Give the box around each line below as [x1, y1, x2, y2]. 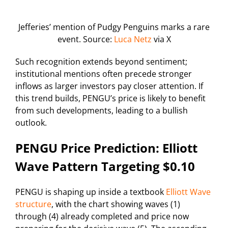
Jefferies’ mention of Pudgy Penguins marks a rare [18, 21, 210, 33]
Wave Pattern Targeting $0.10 [15, 157, 195, 175]
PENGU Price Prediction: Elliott [15, 139, 197, 156]
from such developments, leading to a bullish [15, 104, 188, 116]
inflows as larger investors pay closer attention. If [15, 80, 203, 92]
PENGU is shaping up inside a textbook [15, 186, 166, 197]
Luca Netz [113, 33, 152, 45]
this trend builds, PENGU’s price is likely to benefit [15, 92, 206, 104]
